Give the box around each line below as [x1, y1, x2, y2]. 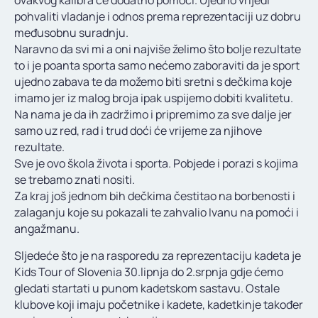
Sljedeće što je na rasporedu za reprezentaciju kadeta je [14, 247, 301, 263]
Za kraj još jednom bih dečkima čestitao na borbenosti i [14, 187, 295, 204]
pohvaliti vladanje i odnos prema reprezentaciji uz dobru [14, 8, 301, 24]
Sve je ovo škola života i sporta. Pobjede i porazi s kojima [14, 155, 298, 171]
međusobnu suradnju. [14, 24, 128, 40]
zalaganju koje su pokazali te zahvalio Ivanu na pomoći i [14, 204, 299, 220]
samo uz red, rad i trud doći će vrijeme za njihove [14, 122, 262, 138]
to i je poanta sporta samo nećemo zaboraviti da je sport [14, 57, 300, 73]
